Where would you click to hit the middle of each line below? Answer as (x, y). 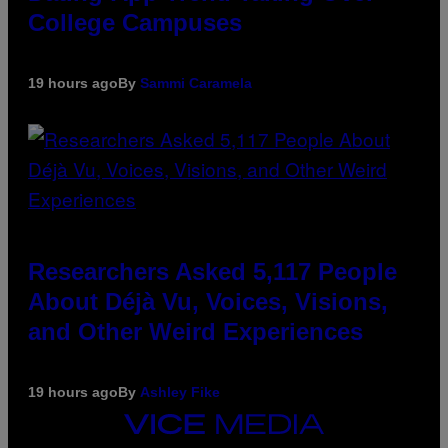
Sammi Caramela (196, 83)
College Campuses (135, 23)
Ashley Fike (180, 392)
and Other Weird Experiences (195, 332)
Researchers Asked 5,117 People (212, 272)
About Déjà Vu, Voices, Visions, (208, 302)
